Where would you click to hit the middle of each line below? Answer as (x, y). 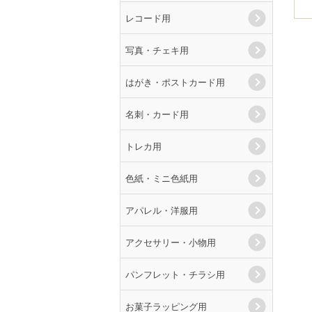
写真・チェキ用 (157, 50)
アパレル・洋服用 (162, 210)
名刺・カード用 (157, 114)
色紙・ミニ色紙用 (162, 178)
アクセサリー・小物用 (171, 242)
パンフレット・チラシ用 (175, 274)
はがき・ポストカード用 (175, 82)
